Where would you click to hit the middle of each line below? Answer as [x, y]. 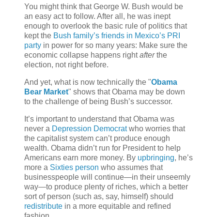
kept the [39, 36]
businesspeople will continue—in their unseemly [107, 177]
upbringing [156, 158]
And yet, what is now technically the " [88, 82]
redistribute [44, 206]
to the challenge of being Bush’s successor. [98, 102]
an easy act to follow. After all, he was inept [97, 16]
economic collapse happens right [82, 55]
